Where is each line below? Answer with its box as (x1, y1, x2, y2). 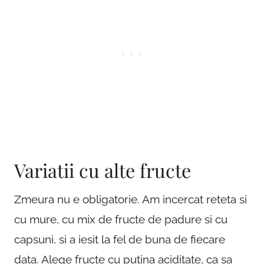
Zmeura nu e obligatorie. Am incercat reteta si (14, 192, 247, 206)
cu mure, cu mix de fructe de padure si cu (14, 212, 227, 226)
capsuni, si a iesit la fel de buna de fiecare (14, 232, 225, 246)
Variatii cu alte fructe (14, 157, 191, 183)
